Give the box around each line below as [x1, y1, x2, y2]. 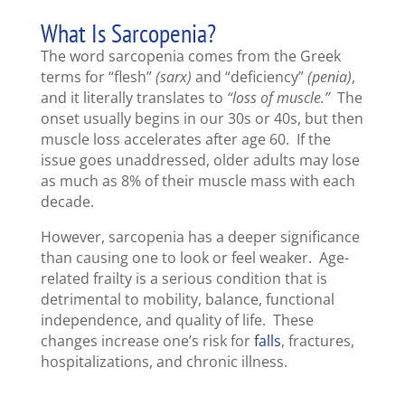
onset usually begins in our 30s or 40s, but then [40, 108, 363, 129]
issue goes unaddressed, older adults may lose [40, 150, 360, 171]
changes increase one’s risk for [40, 331, 254, 352]
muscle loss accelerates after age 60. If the [40, 129, 331, 150]
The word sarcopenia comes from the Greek [40, 46, 341, 67]
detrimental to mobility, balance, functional [40, 289, 334, 310]
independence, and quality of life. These [40, 310, 314, 331]
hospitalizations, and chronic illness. [40, 352, 287, 372]
